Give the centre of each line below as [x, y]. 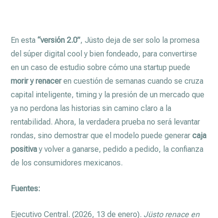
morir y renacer [36, 81]
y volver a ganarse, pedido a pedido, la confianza [120, 149]
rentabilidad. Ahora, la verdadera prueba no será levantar [106, 122]
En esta [24, 40]
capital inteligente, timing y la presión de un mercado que [108, 94]
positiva [24, 149]
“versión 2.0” [59, 40]
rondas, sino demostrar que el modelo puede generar [102, 135]
